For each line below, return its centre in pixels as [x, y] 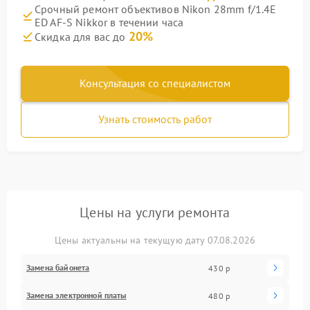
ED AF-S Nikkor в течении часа [109, 22]
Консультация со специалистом [155, 83]
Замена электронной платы [76, 295]
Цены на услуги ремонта [155, 212]
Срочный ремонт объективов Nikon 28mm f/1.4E [156, 9]
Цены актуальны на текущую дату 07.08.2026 [155, 240]
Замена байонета [58, 267]
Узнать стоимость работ [155, 119]
